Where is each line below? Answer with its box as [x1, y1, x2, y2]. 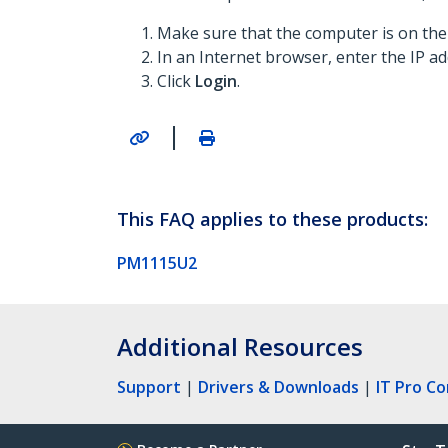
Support [117, 375, 181, 398]
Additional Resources [117, 329, 363, 363]
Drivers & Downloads [198, 375, 359, 398]
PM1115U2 [117, 251, 197, 274]
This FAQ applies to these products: [117, 206, 428, 231]
